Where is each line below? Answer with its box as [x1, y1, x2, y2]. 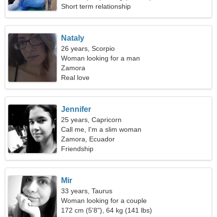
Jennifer [61, 105, 92, 113]
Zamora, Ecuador [61, 135, 115, 143]
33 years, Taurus [61, 187, 113, 195]
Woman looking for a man [61, 54, 140, 62]
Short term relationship [61, 2, 131, 10]
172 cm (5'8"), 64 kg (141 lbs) [61, 206, 153, 214]
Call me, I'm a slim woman [61, 125, 142, 133]
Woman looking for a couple [61, 197, 147, 204]
